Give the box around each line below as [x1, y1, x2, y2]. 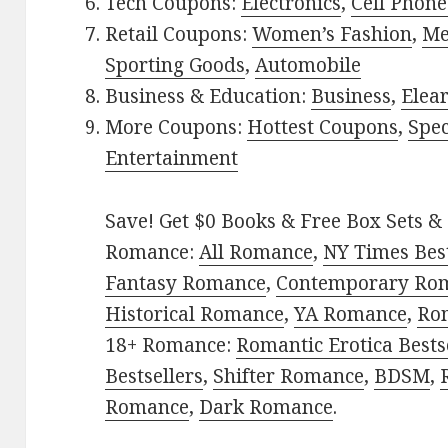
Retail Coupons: [105, 21, 253, 48]
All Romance [199, 239, 314, 266]
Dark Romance [199, 394, 334, 421]
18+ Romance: [105, 332, 237, 359]
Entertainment [105, 145, 239, 172]
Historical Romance [105, 301, 285, 328]
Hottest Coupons [247, 114, 399, 141]
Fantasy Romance [105, 270, 267, 297]
